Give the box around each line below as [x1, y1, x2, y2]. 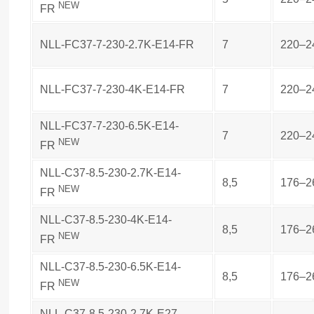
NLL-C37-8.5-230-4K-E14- [40, 213, 172, 226]
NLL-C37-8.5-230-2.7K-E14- [40, 166, 181, 179]
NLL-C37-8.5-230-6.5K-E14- [40, 260, 181, 273]
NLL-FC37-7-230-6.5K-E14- [40, 119, 179, 132]
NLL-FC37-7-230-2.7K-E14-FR [40, 38, 194, 50]
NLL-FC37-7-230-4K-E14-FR [40, 83, 185, 95]
